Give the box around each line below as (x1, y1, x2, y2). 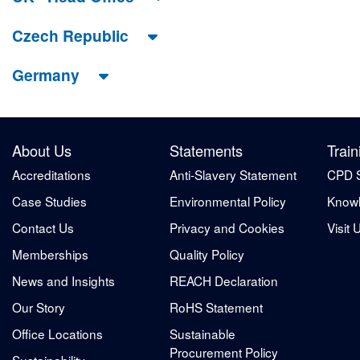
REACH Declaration (170, 271, 278, 289)
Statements (170, 139, 243, 161)
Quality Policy (170, 244, 244, 263)
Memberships (12, 244, 88, 263)
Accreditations (12, 165, 91, 183)
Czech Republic (12, 23, 133, 47)
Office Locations (12, 324, 103, 342)
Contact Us (12, 218, 74, 236)
